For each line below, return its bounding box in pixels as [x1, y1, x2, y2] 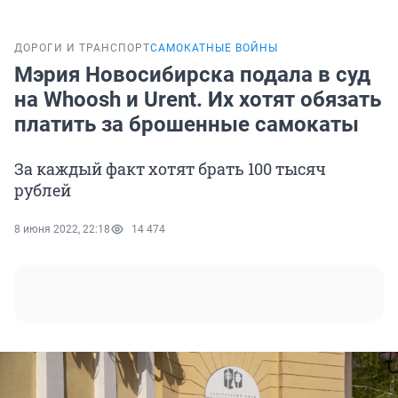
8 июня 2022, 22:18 [14, 223, 110, 236]
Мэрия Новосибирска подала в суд [14, 62, 370, 88]
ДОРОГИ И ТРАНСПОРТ [14, 42, 150, 55]
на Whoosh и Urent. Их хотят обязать [14, 87, 381, 113]
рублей [14, 179, 71, 202]
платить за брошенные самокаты [14, 112, 359, 138]
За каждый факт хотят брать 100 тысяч [14, 158, 326, 180]
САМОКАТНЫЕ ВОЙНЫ [150, 42, 278, 55]
